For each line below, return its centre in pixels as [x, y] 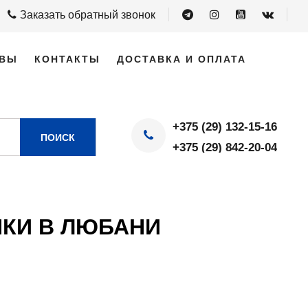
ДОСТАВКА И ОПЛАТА [181, 59]
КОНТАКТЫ [67, 59]
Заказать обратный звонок [88, 15]
